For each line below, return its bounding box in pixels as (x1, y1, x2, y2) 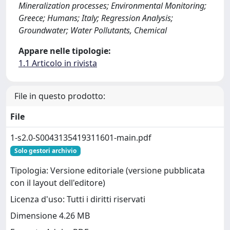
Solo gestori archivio (14, 146, 76, 155)
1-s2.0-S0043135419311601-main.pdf (10, 132, 151, 143)
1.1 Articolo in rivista (18, 57, 97, 69)
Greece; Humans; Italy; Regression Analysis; (18, 12, 173, 24)
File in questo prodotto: (14, 90, 105, 102)
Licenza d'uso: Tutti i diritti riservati (10, 194, 145, 205)
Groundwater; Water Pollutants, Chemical (18, 25, 167, 36)
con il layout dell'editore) (10, 177, 105, 189)
